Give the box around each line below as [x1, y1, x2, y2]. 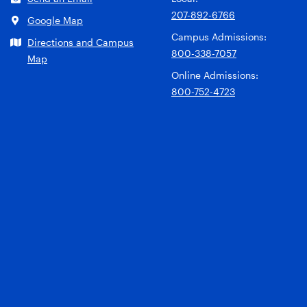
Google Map [27, 14, 83, 26]
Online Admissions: [171, 69, 258, 81]
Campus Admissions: [171, 31, 267, 42]
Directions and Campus [27, 36, 134, 48]
